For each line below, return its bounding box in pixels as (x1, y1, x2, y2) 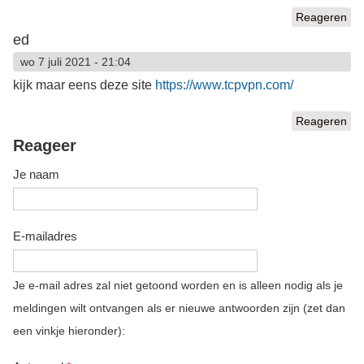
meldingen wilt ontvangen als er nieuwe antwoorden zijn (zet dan (12, 301, 345, 315)
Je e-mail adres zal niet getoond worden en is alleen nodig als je (12, 279, 343, 292)
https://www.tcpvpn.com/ (154, 77, 293, 92)
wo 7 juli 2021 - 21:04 (19, 54, 131, 68)
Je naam (12, 167, 59, 181)
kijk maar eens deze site (12, 77, 155, 92)
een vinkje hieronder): (12, 324, 125, 338)
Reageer (12, 136, 76, 154)
